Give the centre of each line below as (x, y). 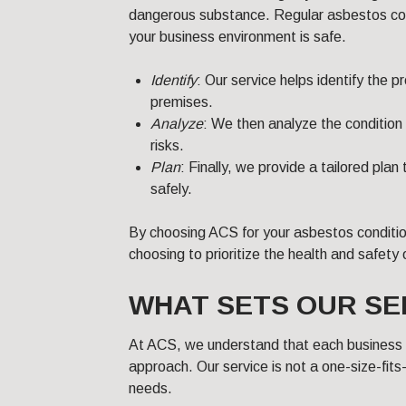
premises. (182, 102)
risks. (167, 146)
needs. (150, 389)
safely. (171, 189)
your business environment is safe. (237, 37)
